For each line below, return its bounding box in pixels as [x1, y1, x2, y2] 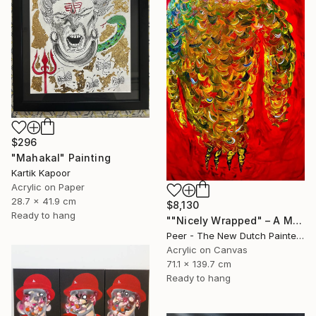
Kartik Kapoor [11, 166, 71, 178]
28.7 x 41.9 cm [11, 195, 76, 207]
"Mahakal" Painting [11, 151, 111, 164]
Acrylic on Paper [11, 181, 85, 193]
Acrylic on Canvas [166, 243, 248, 255]
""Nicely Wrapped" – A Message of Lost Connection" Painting [292, 214, 302, 226]
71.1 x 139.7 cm [166, 257, 231, 269]
